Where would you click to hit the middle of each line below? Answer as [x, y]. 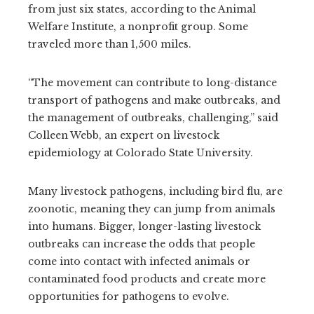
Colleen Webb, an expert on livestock [124, 135]
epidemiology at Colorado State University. [141, 152]
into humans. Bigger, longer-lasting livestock [144, 226]
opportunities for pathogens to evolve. [129, 296]
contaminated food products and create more [147, 279]
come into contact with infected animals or [139, 261]
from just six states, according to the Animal [142, 9]
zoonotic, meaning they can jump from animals [152, 209]
